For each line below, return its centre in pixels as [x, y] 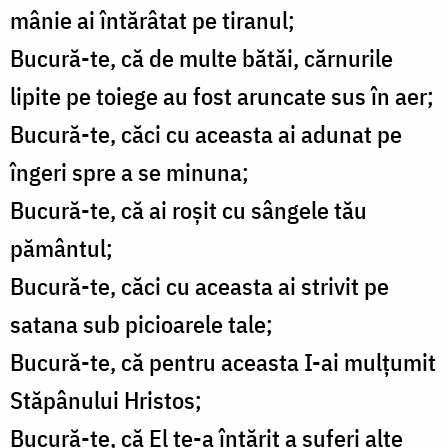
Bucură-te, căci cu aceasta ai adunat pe [206, 134]
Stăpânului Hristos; [106, 400]
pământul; [61, 248]
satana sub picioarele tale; [141, 324]
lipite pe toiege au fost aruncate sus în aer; [222, 96]
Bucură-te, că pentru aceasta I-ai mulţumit [223, 362]
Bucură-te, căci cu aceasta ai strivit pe [199, 286]
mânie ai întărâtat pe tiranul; [152, 20]
